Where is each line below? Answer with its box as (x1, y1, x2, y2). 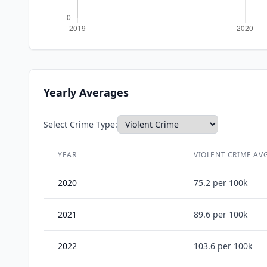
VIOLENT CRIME (194, 150, 252, 160)
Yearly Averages (44, 85, 129, 100)
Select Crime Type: (44, 118, 117, 130)
